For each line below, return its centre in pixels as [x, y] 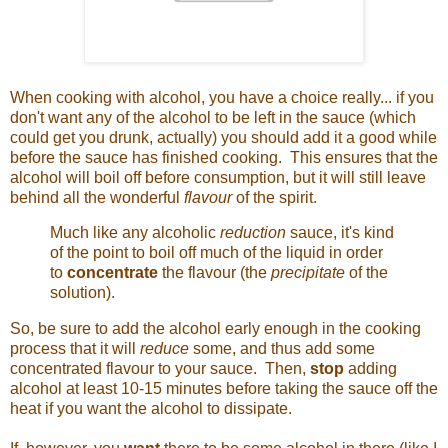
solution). [82, 293]
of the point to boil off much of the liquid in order [216, 253]
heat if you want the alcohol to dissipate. [151, 409]
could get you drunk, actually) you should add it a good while [223, 137]
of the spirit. [278, 197]
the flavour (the [214, 273]
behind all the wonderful [97, 197]
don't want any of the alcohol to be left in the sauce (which [213, 117]
